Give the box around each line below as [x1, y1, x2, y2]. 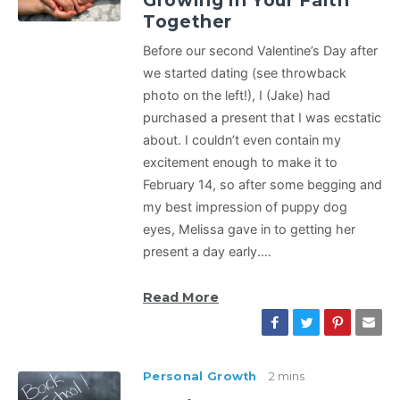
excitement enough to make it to [143, 154, 337, 171]
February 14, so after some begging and [143, 177, 382, 193]
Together [143, 11, 233, 33]
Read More [143, 289, 219, 306]
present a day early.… [143, 244, 271, 260]
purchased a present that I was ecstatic [143, 110, 381, 126]
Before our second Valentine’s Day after [143, 43, 378, 59]
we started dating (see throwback [143, 65, 346, 81]
